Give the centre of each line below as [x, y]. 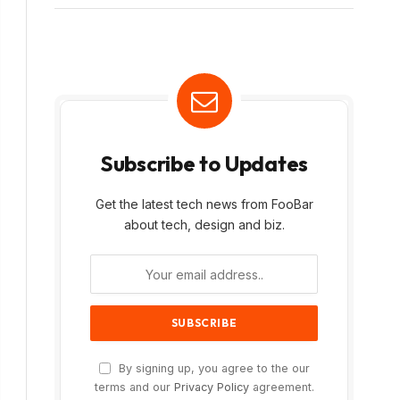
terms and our [134, 387]
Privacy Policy [211, 387]
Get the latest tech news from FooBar [204, 204]
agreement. [281, 387]
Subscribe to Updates [204, 163]
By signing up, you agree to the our [212, 368]
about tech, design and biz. [204, 225]
